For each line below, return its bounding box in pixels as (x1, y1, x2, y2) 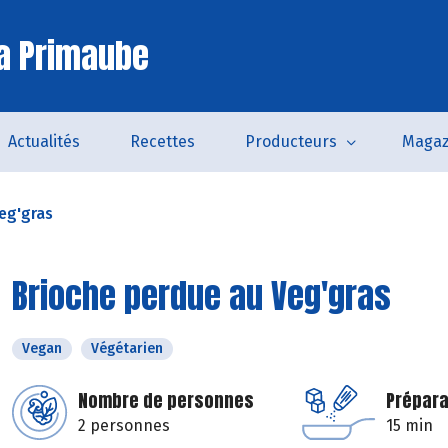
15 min (386, 416, 433, 435)
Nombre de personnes (78, 387, 254, 414)
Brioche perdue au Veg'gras (12, 270, 391, 321)
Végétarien (91, 340, 163, 357)
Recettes (129, 132, 195, 151)
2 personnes (78, 416, 170, 435)
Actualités (7, 132, 80, 151)
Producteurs (244, 132, 337, 151)
